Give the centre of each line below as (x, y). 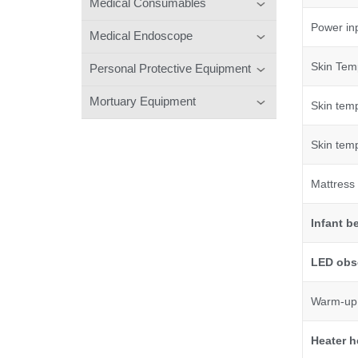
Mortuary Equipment (143, 101)
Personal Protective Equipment (170, 68)
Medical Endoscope (141, 35)
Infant (328, 223)
